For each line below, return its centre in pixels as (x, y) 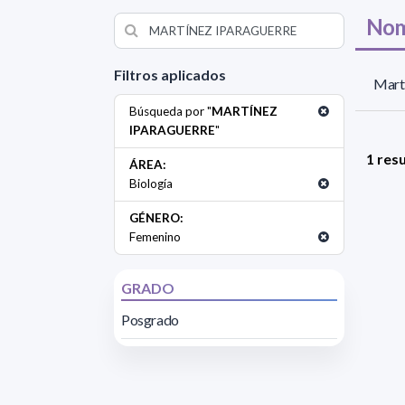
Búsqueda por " (170, 111)
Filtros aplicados (170, 74)
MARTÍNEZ (245, 111)
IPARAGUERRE (172, 130)
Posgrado (150, 319)
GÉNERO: (156, 217)
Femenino (155, 236)
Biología (151, 183)
